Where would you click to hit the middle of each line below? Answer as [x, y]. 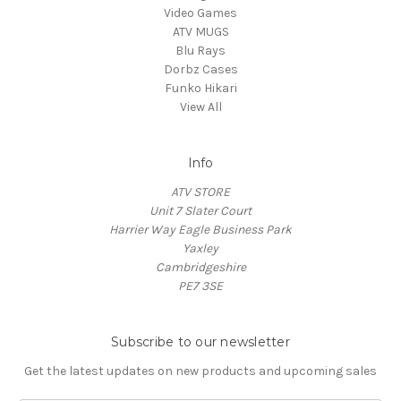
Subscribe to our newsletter [200, 341]
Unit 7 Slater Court [200, 210]
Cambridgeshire [200, 267]
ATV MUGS [200, 31]
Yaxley [200, 248]
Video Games [200, 13]
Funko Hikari [200, 88]
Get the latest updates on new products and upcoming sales [200, 371]
